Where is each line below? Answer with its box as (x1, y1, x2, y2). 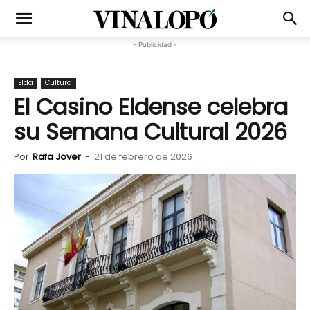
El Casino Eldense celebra (14, 91, 288, 122)
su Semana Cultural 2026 (14, 116, 287, 147)
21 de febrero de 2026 (94, 150, 192, 163)
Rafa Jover (33, 150, 81, 163)
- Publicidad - (133, 40, 177, 48)
